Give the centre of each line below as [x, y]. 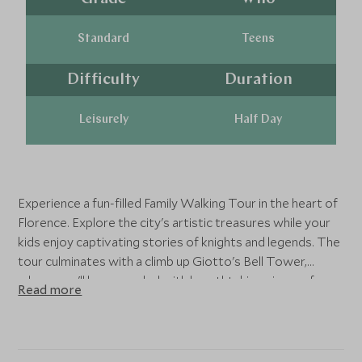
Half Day [259, 120]
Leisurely [103, 120]
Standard [104, 39]
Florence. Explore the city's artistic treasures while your [175, 222]
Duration [258, 80]
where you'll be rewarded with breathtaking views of [166, 280]
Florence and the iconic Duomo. [106, 300]
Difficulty [104, 80]
